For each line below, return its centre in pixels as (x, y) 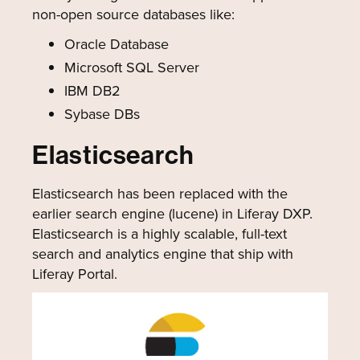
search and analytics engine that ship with (163, 254)
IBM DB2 (92, 91)
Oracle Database (117, 44)
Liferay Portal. (75, 274)
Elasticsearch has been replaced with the (160, 194)
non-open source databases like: (133, 14)
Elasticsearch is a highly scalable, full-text (160, 234)
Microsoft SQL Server (132, 67)
